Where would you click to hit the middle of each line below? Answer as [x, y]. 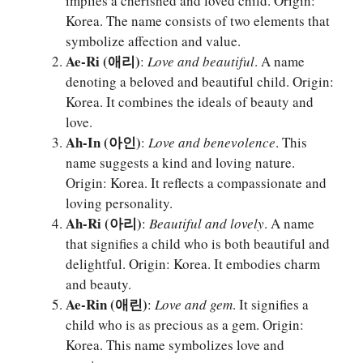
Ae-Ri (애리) [103, 62]
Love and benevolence [212, 143]
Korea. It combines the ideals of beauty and [190, 102]
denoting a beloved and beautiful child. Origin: [200, 82]
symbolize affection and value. [153, 41]
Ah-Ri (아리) [104, 224]
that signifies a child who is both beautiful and [198, 244]
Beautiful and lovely [207, 224]
